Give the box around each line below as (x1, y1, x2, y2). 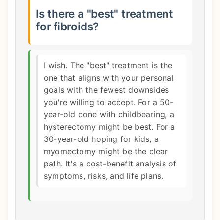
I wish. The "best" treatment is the (44, 60, 172, 70)
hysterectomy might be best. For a (44, 121, 175, 132)
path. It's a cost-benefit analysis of (44, 158, 177, 168)
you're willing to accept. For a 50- (44, 97, 173, 107)
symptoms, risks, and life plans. (44, 170, 164, 181)
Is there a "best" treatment (36, 7, 173, 21)
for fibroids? (36, 20, 99, 33)
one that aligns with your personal (44, 72, 174, 82)
